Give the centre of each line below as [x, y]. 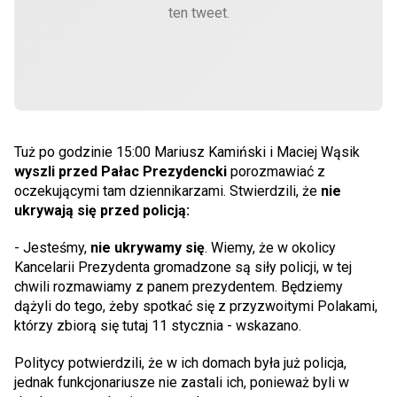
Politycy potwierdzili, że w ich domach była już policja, [180, 362]
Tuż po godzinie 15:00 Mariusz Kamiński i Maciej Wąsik [187, 152]
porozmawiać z [278, 171]
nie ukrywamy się [146, 247]
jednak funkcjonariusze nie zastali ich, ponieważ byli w [182, 382]
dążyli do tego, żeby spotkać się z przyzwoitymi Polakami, [196, 306]
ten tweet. [198, 12]
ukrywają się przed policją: [102, 210]
